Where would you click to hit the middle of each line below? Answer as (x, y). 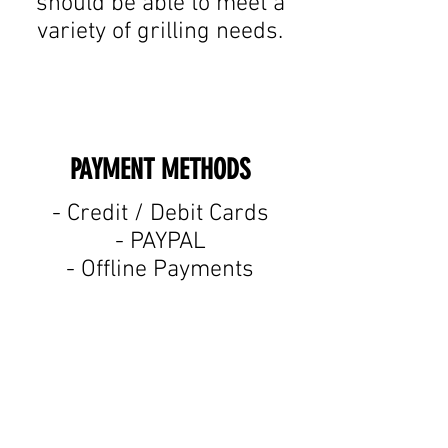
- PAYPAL (160, 242)
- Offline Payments (160, 270)
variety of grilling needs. (160, 32)
